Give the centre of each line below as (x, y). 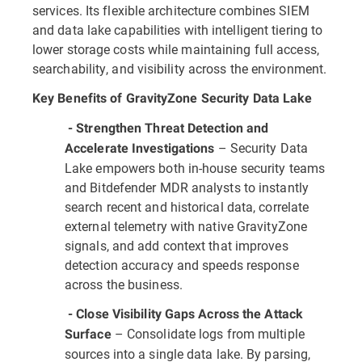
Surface (88, 334)
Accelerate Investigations (140, 148)
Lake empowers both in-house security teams (195, 168)
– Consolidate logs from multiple (208, 333)
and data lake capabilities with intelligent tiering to (178, 29)
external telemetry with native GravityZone (186, 226)
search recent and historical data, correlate (187, 206)
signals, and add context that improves (177, 245)
